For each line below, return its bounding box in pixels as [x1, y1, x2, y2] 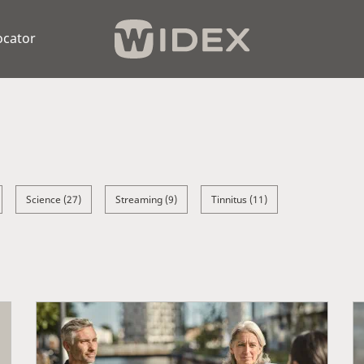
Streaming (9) [115, 193, 177, 206]
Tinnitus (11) [211, 193, 267, 206]
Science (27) [26, 193, 81, 206]
